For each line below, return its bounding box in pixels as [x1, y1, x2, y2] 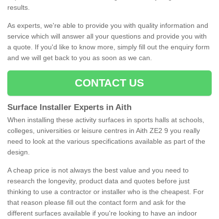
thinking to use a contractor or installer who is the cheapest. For [7, 188, 204, 196]
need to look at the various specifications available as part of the [7, 137, 205, 146]
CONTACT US [74, 77, 145, 89]
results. [7, 3, 32, 12]
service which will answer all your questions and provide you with [7, 32, 207, 41]
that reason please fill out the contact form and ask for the [7, 198, 186, 207]
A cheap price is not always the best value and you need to [7, 166, 189, 175]
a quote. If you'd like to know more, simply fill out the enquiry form [7, 43, 210, 51]
